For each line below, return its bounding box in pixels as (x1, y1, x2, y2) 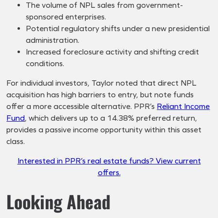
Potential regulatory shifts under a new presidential (26, 23, 210, 33)
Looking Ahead (6, 188, 111, 214)
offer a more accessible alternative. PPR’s (6, 101, 157, 111)
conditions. (26, 58, 65, 68)
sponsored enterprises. (26, 12, 107, 21)
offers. (97, 167, 121, 177)
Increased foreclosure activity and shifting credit (26, 47, 200, 56)
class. (6, 136, 25, 146)
